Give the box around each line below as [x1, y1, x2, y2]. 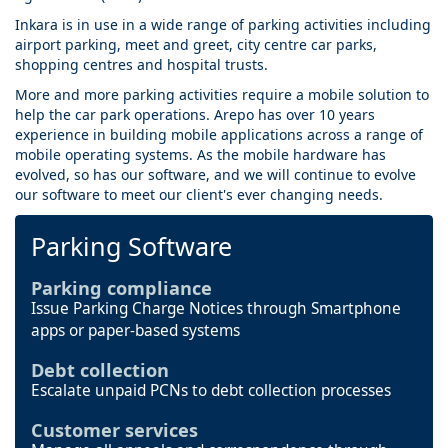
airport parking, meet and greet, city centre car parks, [15, 35, 377, 55]
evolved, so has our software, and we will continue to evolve [15, 165, 416, 185]
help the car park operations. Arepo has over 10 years [15, 105, 375, 125]
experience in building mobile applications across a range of [15, 125, 423, 145]
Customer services [31, 418, 198, 443]
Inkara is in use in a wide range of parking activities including [15, 15, 431, 35]
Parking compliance [31, 276, 212, 301]
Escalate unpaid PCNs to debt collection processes [31, 380, 391, 402]
